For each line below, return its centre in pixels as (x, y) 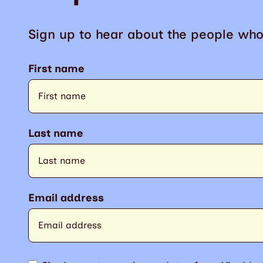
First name (56, 69)
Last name (56, 134)
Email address (66, 198)
